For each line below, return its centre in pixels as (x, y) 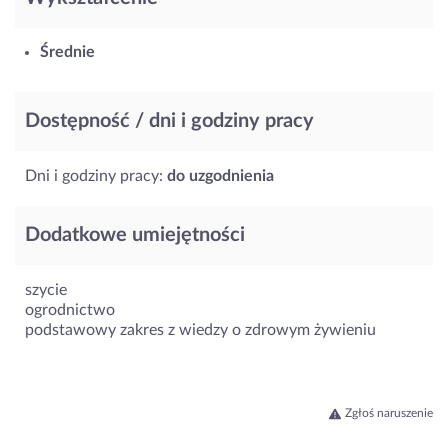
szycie (46, 289)
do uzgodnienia (220, 175)
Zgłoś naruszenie (389, 412)
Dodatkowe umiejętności (135, 234)
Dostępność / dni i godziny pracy (169, 120)
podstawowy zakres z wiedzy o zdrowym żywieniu (200, 329)
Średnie (67, 51)
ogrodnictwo (70, 309)
